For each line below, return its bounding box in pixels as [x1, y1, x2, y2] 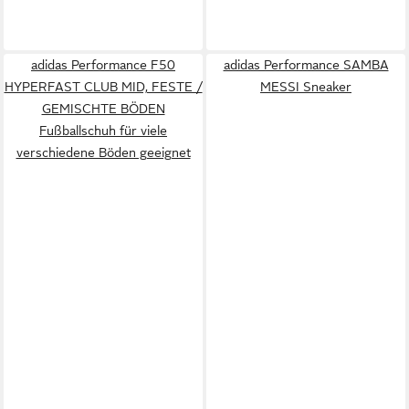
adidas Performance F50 [31, 57, 175, 72]
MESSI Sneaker [260, 79, 351, 94]
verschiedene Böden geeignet [16, 144, 191, 160]
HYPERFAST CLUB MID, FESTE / [4, 79, 203, 94]
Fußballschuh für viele [39, 122, 167, 138]
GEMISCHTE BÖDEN [41, 100, 165, 116]
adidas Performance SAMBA [223, 57, 389, 72]
